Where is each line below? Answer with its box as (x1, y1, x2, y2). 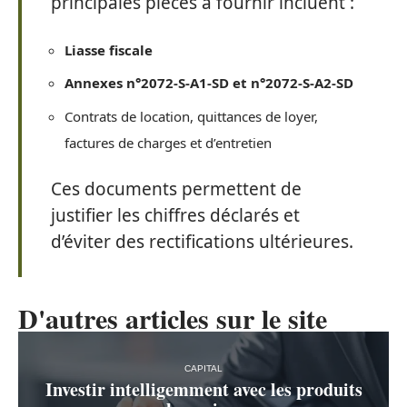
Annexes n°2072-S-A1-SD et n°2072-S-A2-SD (65, 74, 353, 93)
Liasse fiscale (65, 40, 153, 59)
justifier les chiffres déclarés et (51, 203, 300, 228)
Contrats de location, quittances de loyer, (65, 106, 318, 125)
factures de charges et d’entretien (65, 133, 272, 152)
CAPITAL (184, 362, 223, 373)
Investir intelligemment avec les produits (45, 375, 362, 402)
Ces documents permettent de (51, 177, 302, 202)
